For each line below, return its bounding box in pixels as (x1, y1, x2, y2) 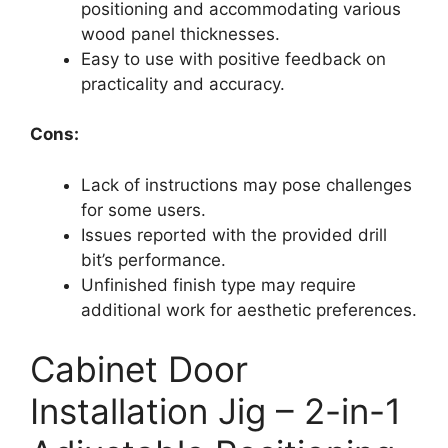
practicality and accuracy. (81, 73, 285, 94)
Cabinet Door (30, 348, 248, 390)
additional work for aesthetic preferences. (81, 299, 417, 320)
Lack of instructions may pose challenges (81, 174, 412, 195)
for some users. (81, 199, 206, 220)
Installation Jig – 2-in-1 (30, 390, 401, 432)
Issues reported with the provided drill (81, 224, 387, 245)
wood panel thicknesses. (81, 23, 280, 44)
